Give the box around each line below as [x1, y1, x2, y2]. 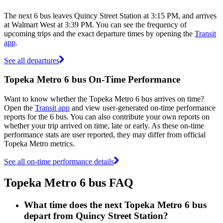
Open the [4, 103, 35, 112]
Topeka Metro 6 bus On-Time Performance [4, 74, 180, 85]
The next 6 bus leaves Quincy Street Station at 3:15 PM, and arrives [4, 11, 217, 20]
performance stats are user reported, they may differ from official [4, 130, 206, 139]
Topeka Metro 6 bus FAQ [4, 176, 133, 189]
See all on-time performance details [4, 157, 114, 166]
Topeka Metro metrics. [4, 139, 75, 148]
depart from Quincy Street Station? [24, 210, 168, 221]
